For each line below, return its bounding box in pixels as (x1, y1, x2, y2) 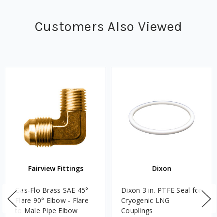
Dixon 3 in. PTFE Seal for (121, 186, 202, 195)
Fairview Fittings (28, 164, 83, 173)
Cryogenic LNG (121, 196, 170, 205)
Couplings (121, 206, 153, 216)
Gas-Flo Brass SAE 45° (15, 186, 89, 195)
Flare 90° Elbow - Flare (15, 196, 89, 205)
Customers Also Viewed (34, 18, 183, 35)
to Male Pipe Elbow (15, 206, 78, 216)
